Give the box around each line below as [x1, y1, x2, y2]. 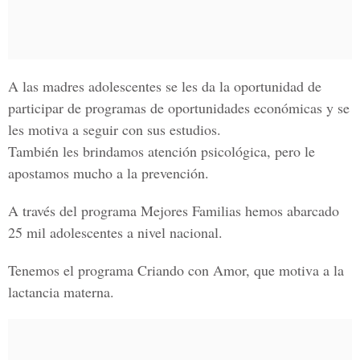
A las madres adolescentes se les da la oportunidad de [8, 76, 321, 96]
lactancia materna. [8, 282, 114, 301]
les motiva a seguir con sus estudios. [8, 120, 221, 139]
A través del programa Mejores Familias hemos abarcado [8, 201, 339, 220]
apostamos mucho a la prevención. [8, 163, 209, 182]
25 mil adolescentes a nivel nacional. [8, 223, 223, 242]
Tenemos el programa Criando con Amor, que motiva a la [8, 260, 344, 280]
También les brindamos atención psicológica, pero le [8, 141, 315, 161]
